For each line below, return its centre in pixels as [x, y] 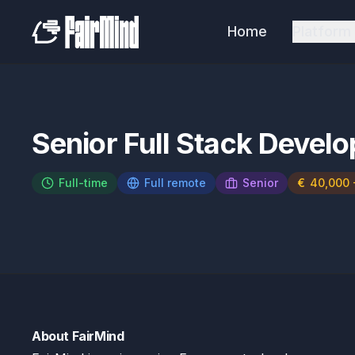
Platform [321, 31]
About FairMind [78, 336]
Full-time [83, 183]
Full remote [175, 183]
